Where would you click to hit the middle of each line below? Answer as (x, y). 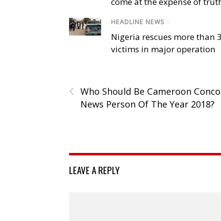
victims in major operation (163, 49)
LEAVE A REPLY (94, 170)
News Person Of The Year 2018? (147, 104)
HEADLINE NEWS (138, 22)
